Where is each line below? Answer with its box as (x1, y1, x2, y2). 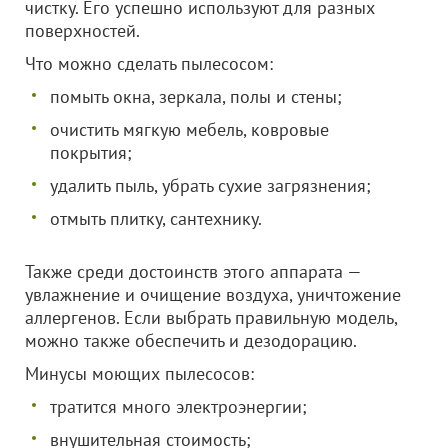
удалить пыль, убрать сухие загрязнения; (50, 174, 371, 197)
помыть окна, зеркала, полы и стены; (50, 85, 342, 108)
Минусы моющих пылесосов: (25, 362, 254, 385)
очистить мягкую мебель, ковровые (50, 118, 329, 141)
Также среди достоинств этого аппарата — (25, 260, 361, 283)
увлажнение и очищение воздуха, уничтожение (25, 283, 401, 306)
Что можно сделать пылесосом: (25, 52, 273, 75)
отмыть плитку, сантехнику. (50, 207, 262, 230)
